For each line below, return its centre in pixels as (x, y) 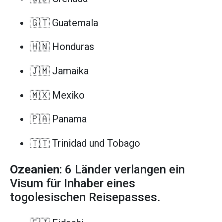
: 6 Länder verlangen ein (122, 170)
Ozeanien (35, 170)
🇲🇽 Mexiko (57, 95)
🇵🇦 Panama (58, 119)
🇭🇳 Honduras (62, 47)
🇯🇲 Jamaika (59, 71)
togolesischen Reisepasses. (85, 197)
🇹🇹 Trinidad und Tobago (85, 143)
